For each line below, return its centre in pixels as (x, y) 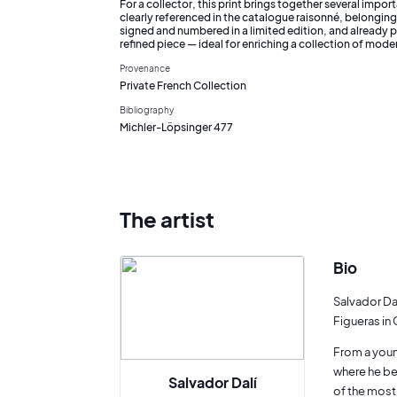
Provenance (145, 68)
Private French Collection (183, 85)
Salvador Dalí (212, 382)
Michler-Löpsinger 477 (176, 127)
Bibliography (147, 109)
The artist (167, 219)
